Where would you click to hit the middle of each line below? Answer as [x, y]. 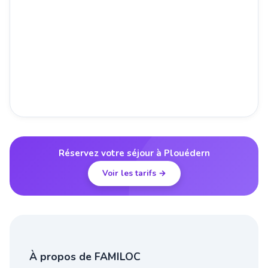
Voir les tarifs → [134, 173]
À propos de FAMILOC [85, 256]
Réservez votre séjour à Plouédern [134, 153]
